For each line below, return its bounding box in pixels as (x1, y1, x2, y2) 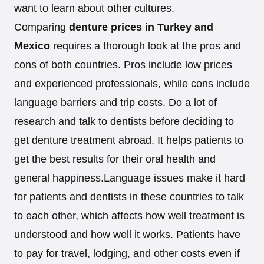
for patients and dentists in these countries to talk (14, 190, 244, 203)
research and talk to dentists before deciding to (14, 115, 234, 127)
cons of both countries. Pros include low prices (14, 58, 232, 71)
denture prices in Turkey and (69, 21, 213, 33)
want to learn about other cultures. (14, 2, 174, 14)
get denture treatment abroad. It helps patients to (14, 134, 243, 146)
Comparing (14, 21, 69, 33)
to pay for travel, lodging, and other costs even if (14, 247, 240, 259)
